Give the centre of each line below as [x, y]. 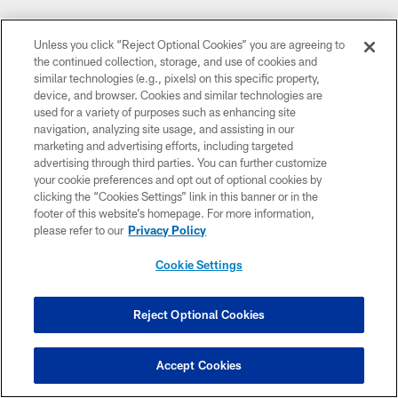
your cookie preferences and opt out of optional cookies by [178, 179]
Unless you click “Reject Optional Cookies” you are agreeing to [190, 44]
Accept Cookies [199, 365]
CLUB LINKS [49, 362]
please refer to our [79, 230]
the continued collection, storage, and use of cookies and [176, 61]
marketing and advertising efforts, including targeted [164, 146]
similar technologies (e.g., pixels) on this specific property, [177, 78]
